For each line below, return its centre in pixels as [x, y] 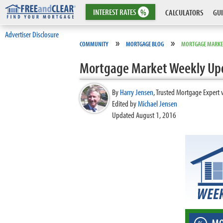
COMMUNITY [94, 44]
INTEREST [106, 12]
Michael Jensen [158, 103]
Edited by [125, 103]
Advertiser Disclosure [32, 34]
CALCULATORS [184, 12]
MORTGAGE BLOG [145, 44]
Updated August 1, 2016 [144, 115]
